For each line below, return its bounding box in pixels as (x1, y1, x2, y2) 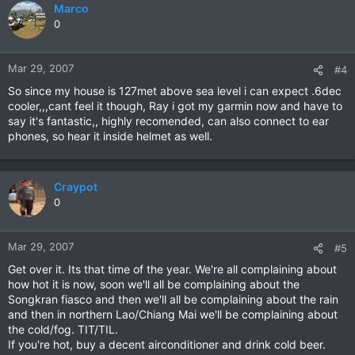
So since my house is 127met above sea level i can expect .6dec (8, 84, 342, 97)
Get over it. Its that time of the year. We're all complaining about (8, 262, 337, 276)
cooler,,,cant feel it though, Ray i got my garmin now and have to (8, 99, 342, 113)
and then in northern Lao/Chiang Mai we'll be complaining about (8, 307, 338, 321)
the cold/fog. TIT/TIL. (8, 323, 118, 336)
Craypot (54, 180, 97, 193)
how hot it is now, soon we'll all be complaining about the (8, 277, 300, 291)
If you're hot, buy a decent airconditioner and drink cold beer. (8, 338, 326, 351)
